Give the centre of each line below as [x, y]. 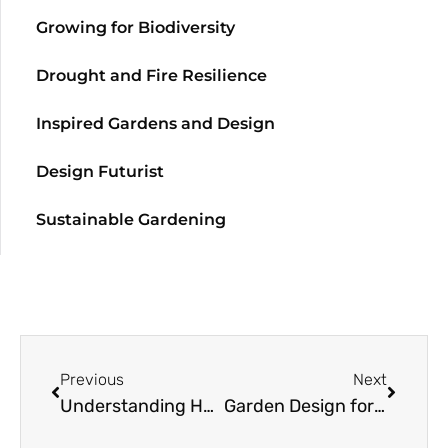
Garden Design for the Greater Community [379, 406]
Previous [92, 380]
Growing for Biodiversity [135, 28]
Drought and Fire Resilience [151, 76]
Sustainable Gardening [131, 220]
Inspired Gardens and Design [155, 124]
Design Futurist [100, 172]
